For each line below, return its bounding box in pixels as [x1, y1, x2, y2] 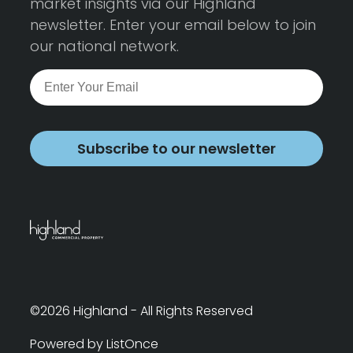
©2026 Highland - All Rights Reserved [30, 302, 253, 321]
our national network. [30, 36, 179, 57]
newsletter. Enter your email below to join [30, 15, 316, 35]
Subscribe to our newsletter [77, 139, 276, 159]
